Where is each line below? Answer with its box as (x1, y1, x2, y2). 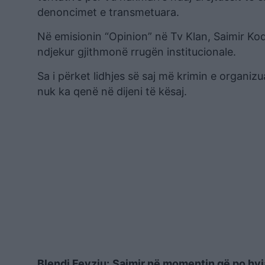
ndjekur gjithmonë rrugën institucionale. (37, 46, 236, 58)
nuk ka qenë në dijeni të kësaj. (37, 85, 187, 98)
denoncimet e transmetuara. (37, 6, 179, 18)
